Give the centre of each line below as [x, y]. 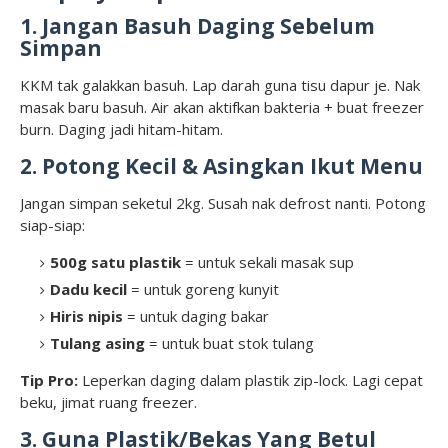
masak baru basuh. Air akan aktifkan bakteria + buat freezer [222, 107]
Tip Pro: [49, 380]
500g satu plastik [115, 262]
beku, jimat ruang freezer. [108, 402]
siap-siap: [52, 225]
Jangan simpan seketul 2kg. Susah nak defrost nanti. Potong [223, 203]
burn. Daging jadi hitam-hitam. [121, 129]
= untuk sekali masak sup [267, 262]
